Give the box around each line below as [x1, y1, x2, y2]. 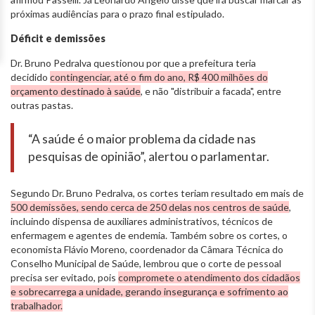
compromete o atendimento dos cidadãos [118, 271, 300, 283]
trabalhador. [11, 299, 63, 311]
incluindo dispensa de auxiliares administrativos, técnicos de [11, 214, 273, 227]
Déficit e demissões [11, 32, 105, 44]
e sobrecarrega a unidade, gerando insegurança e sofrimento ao [11, 285, 288, 297]
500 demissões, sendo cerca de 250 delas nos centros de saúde [11, 200, 289, 213]
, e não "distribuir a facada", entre [141, 84, 281, 97]
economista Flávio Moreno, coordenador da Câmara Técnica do [11, 243, 283, 255]
